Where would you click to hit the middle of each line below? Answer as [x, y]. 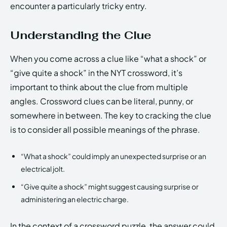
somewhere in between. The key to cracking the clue [111, 116]
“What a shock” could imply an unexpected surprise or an [113, 156]
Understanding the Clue [81, 35]
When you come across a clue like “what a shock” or [108, 59]
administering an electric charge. [75, 199]
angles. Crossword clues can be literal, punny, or [102, 101]
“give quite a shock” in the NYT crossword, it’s [96, 73]
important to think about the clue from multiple [99, 87]
